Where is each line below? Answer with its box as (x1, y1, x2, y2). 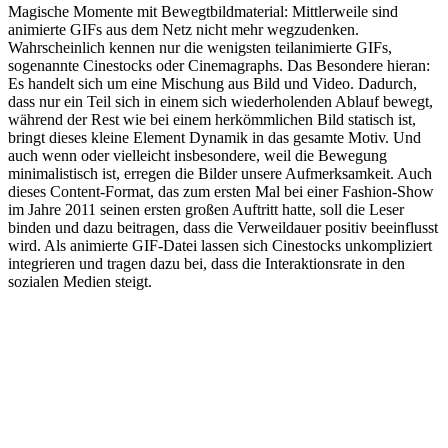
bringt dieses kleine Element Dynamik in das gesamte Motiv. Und (8, 129, 421, 147)
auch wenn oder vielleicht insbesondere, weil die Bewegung (8, 147, 387, 165)
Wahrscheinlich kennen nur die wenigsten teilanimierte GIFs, (8, 39, 392, 57)
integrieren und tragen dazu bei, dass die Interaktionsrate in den (8, 255, 405, 273)
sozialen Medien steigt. (8, 273, 152, 291)
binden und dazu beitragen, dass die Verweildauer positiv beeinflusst (8, 219, 438, 237)
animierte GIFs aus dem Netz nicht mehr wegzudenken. (8, 21, 359, 39)
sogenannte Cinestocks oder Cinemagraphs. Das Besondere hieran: (8, 57, 430, 75)
